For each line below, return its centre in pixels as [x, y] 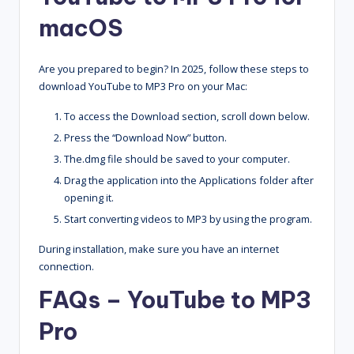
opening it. [89, 198]
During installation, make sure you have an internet [159, 249]
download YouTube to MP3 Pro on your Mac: [143, 86]
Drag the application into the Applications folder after [189, 181]
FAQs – [83, 300]
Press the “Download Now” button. [145, 137]
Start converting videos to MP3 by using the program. [188, 219]
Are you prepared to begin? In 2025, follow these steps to [174, 68]
